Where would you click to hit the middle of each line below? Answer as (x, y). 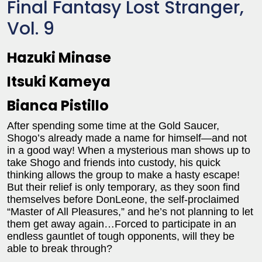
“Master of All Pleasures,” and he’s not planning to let (130, 212)
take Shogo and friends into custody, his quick (114, 163)
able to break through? (60, 249)
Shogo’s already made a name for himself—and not (127, 138)
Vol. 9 (31, 29)
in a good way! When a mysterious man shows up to (129, 151)
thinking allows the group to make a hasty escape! (123, 175)
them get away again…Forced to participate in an (122, 224)
